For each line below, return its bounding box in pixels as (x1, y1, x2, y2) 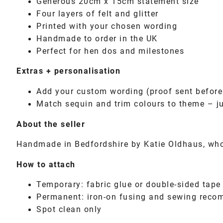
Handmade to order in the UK (36, 34, 158, 43)
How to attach (16, 160, 76, 169)
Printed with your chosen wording (36, 21, 177, 31)
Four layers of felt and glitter (36, 9, 159, 18)
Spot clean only (36, 205, 102, 215)
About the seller (16, 119, 85, 129)
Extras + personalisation (16, 67, 120, 76)
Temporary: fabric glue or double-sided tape (36, 180, 221, 190)
